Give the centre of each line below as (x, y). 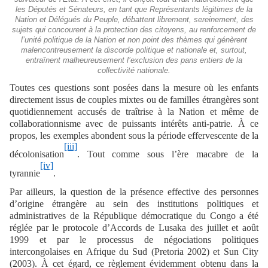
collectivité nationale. (134, 70)
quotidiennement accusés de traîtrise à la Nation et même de (134, 111)
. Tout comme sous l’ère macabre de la (168, 154)
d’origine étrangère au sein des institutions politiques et (134, 203)
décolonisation (37, 154)
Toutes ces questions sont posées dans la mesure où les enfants (134, 87)
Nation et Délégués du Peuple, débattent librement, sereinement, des (134, 19)
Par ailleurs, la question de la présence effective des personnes (134, 191)
